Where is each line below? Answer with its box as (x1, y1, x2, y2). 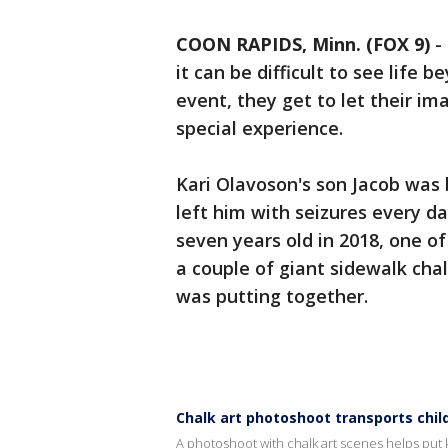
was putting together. (176, 284, 368, 309)
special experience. (176, 116, 343, 141)
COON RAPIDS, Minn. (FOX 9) (176, 32, 430, 57)
